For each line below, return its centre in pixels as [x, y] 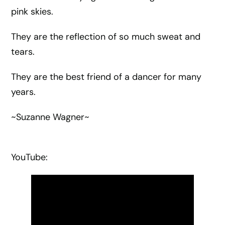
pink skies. [32, 12]
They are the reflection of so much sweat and [106, 37]
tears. [23, 52]
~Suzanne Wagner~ [50, 117]
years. [24, 92]
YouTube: [30, 157]
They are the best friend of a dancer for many [106, 77]
